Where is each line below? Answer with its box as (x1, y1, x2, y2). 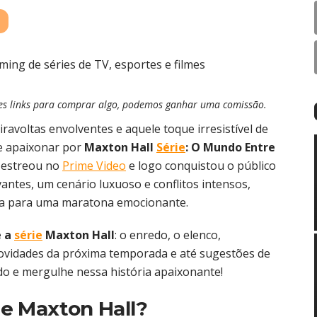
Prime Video (62, 158, 126, 174)
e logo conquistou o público (126, 158, 276, 174)
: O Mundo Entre (185, 139, 275, 156)
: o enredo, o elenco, (115, 227, 221, 243)
